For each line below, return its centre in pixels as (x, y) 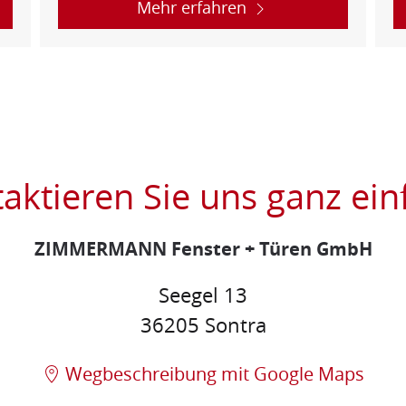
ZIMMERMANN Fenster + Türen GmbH (203, 249)
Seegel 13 (203, 295)
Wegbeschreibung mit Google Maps (214, 373)
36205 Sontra (203, 325)
